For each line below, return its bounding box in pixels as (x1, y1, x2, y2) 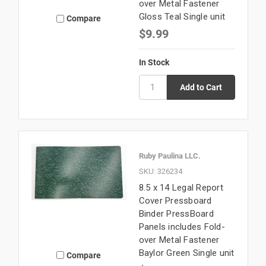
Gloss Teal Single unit (138, 11, 225, 22)
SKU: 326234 (138, 167, 182, 176)
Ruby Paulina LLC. (138, 150, 201, 161)
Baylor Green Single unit (138, 248, 235, 259)
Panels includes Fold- (138, 221, 225, 233)
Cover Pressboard (138, 195, 212, 207)
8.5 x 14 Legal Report (138, 182, 223, 194)
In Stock (138, 56, 169, 68)
